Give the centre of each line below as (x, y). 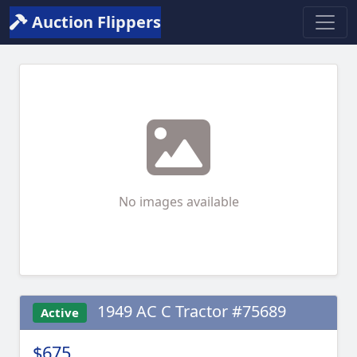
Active (59, 312)
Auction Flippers (94, 22)
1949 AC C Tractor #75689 (189, 311)
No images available (178, 202)
